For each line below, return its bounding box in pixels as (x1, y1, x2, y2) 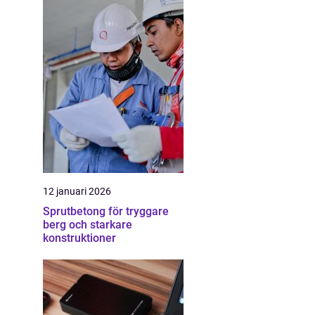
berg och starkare (43, 218, 132, 231)
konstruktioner (43, 231, 116, 245)
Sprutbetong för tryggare (43, 205, 169, 218)
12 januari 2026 (43, 186, 111, 197)
